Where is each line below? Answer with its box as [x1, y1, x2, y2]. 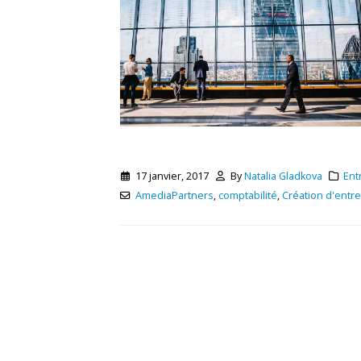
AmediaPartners [135, 189, 214, 202]
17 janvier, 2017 [135, 169, 209, 183]
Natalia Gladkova [243, 169, 322, 183]
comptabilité [218, 189, 277, 202]
